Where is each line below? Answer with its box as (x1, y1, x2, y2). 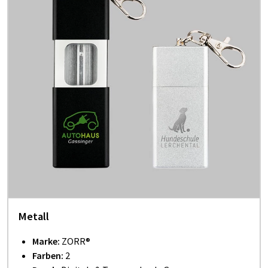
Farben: (32, 249, 63, 261)
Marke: (32, 235, 62, 247)
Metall (18, 209, 49, 223)
